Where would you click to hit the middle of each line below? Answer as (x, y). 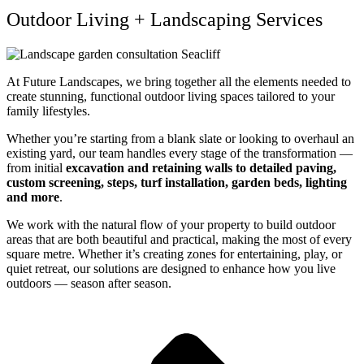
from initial (36, 167)
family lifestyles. (48, 110)
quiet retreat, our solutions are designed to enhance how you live (171, 268)
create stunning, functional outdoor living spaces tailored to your (171, 96)
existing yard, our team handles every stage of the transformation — (180, 153)
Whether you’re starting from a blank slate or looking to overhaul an (180, 138)
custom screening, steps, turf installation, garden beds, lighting (177, 182)
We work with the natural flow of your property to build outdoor (171, 224)
